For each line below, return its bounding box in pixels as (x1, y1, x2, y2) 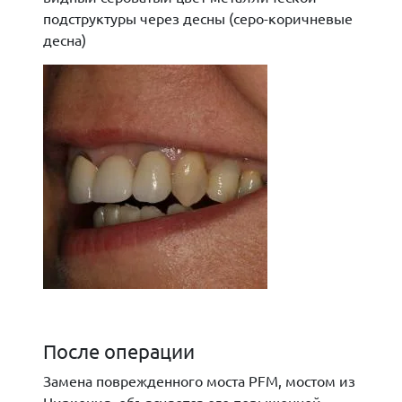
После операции (43, 339, 195, 363)
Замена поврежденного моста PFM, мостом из (43, 371, 355, 389)
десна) (43, 31, 86, 48)
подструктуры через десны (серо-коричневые (43, 9, 353, 27)
